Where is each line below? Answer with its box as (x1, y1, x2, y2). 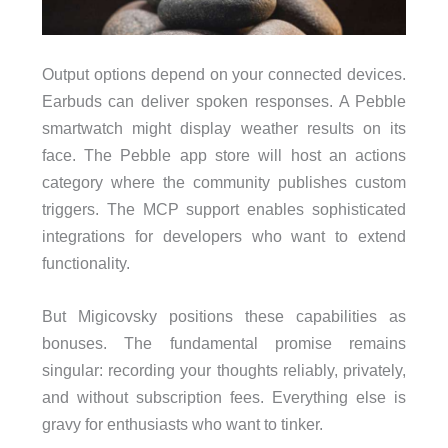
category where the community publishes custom (41, 172, 407, 191)
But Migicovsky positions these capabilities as (41, 307, 407, 326)
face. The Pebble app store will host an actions (41, 145, 407, 164)
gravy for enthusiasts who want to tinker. (41, 415, 323, 434)
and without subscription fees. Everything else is (41, 388, 407, 407)
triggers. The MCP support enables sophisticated (41, 199, 407, 218)
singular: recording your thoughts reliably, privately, (41, 361, 407, 380)
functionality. (41, 253, 130, 272)
